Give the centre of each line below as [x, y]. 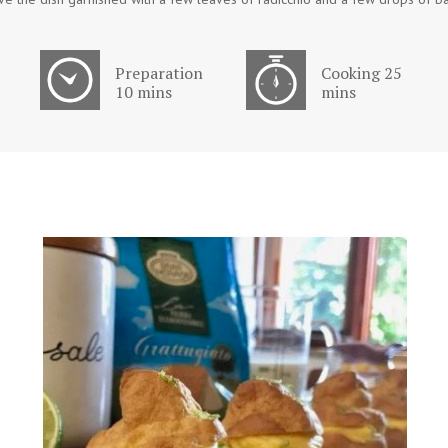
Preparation [159, 73]
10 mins [144, 92]
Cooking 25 [361, 73]
